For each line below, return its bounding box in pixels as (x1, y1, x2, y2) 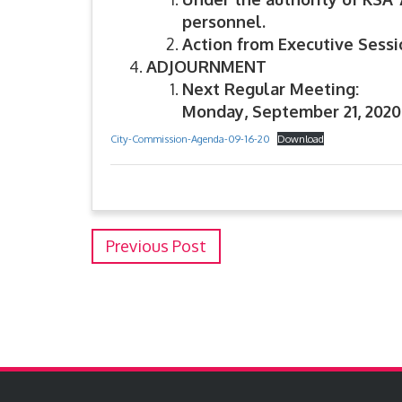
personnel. (182, 12, 266, 32)
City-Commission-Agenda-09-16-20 (110, 132, 270, 146)
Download (277, 132, 325, 146)
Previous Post (106, 236, 206, 257)
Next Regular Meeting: (182, 79, 359, 100)
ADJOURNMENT (146, 57, 267, 77)
